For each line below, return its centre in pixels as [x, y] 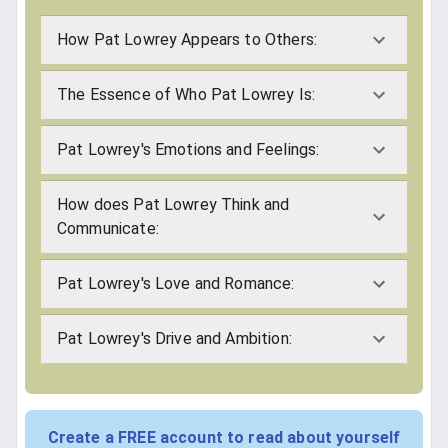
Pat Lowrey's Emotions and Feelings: [188, 149]
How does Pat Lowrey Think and [173, 204]
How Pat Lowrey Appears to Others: [187, 39]
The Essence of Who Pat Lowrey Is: [186, 94]
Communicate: [108, 228]
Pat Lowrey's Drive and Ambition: [174, 338]
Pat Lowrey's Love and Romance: [176, 283]
